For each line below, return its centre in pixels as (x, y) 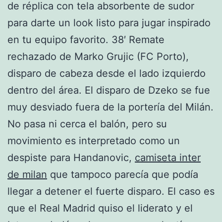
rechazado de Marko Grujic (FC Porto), (98, 56)
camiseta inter (168, 157)
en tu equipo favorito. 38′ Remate (86, 39)
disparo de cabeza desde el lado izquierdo (107, 73)
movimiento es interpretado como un (94, 140)
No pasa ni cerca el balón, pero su (87, 124)
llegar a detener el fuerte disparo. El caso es (111, 191)
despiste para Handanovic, (71, 157)
